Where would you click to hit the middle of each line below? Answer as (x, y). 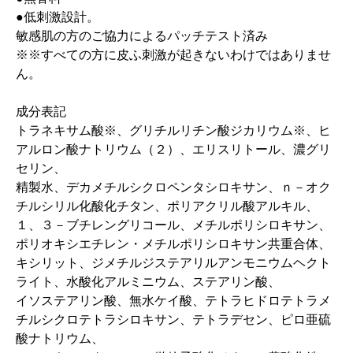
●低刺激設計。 (58, 17)
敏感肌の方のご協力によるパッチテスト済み (142, 36)
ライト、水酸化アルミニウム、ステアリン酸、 (148, 282)
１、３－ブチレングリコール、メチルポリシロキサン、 (173, 225)
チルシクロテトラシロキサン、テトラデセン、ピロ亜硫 (173, 320)
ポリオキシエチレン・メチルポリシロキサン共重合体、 (173, 244)
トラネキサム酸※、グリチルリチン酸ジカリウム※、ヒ (173, 130)
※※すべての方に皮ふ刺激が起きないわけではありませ (173, 55)
